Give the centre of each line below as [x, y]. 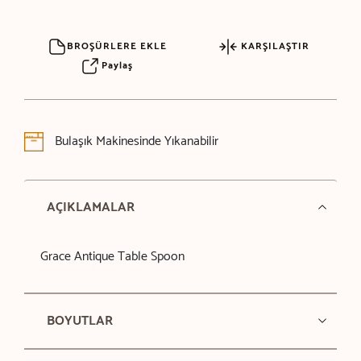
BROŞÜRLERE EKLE [117, 46]
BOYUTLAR [79, 321]
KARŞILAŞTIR [274, 46]
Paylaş [115, 65]
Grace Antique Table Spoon [112, 256]
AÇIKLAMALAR [90, 207]
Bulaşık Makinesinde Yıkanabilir [135, 141]
